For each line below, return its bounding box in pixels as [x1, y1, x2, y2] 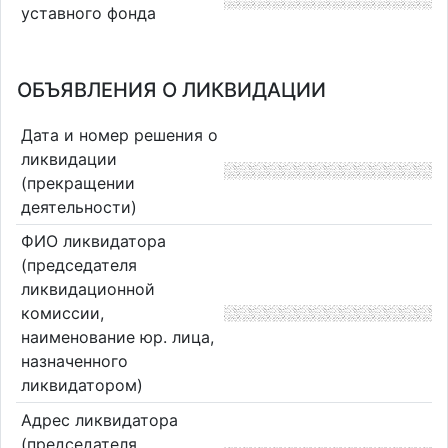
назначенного [20, 351, 128, 372]
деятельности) [20, 196, 137, 217]
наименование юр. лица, [20, 327, 214, 348]
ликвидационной [20, 279, 155, 300]
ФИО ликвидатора [20, 231, 166, 252]
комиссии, [20, 303, 104, 324]
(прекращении [20, 172, 135, 193]
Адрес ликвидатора [20, 409, 178, 430]
